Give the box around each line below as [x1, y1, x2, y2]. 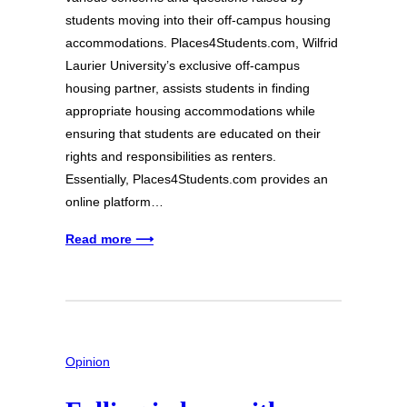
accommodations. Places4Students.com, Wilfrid [65, 35, 338, 50]
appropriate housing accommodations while [65, 103, 315, 118]
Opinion [65, 353, 110, 369]
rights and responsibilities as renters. [65, 148, 276, 164]
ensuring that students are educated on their [65, 125, 321, 141]
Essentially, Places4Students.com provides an [65, 171, 328, 186]
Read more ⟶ [65, 231, 154, 246]
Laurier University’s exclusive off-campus [65, 57, 300, 73]
